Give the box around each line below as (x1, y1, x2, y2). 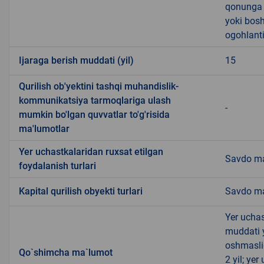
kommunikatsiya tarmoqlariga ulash (19, 95, 171, 107)
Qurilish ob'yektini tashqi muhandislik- (19, 81, 179, 93)
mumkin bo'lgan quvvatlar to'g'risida (19, 109, 170, 121)
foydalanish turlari (19, 160, 96, 172)
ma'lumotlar (19, 123, 70, 135)
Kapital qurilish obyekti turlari (19, 186, 143, 197)
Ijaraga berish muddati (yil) (19, 55, 134, 67)
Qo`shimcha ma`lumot (19, 247, 113, 259)
